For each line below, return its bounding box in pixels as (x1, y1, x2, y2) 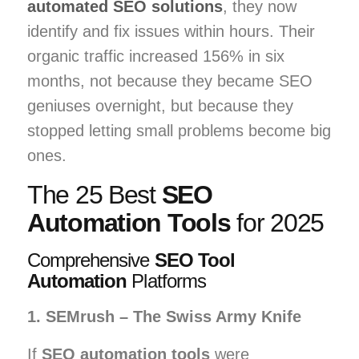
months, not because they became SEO (27, 71, 313, 90)
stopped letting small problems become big (27, 121, 331, 139)
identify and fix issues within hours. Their (27, 22, 315, 40)
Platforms (127, 269, 206, 292)
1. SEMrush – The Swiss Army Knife (27, 307, 301, 325)
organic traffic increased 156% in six (27, 46, 284, 65)
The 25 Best (27, 179, 162, 209)
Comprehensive (27, 248, 155, 271)
